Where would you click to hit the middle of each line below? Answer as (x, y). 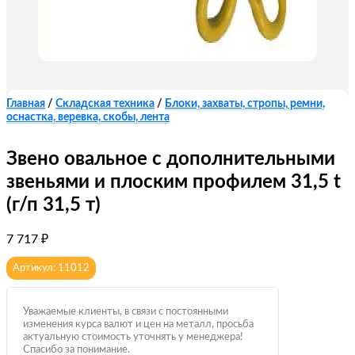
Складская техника (105, 104)
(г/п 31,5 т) (53, 205)
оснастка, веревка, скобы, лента (88, 117)
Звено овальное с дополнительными (171, 159)
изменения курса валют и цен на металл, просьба (138, 325)
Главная (26, 104)
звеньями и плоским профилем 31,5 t (174, 182)
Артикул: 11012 (51, 269)
